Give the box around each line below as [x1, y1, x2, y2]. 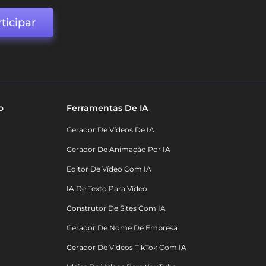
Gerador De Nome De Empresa [66, 223, 178, 233]
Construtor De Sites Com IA [66, 204, 166, 213]
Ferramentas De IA [66, 103, 148, 114]
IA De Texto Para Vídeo [66, 184, 147, 194]
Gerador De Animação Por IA [66, 145, 170, 154]
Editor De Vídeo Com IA [66, 164, 151, 174]
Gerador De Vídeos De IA [66, 125, 154, 135]
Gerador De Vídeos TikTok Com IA [66, 243, 186, 252]
